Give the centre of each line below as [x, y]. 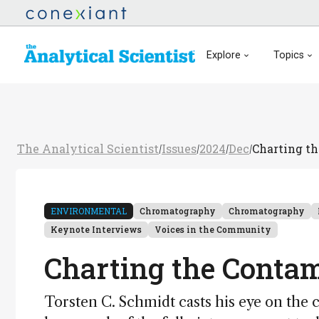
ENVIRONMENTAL [89, 211]
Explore [224, 55]
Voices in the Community [213, 229]
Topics [288, 55]
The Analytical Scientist [88, 148]
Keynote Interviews [96, 229]
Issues [179, 148]
